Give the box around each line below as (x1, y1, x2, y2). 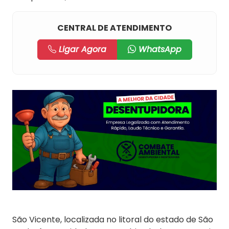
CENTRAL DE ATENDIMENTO (57, 22, 172, 34)
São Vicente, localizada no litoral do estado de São (12, 214, 213, 226)
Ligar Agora (56, 43, 106, 55)
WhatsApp (135, 43, 181, 55)
